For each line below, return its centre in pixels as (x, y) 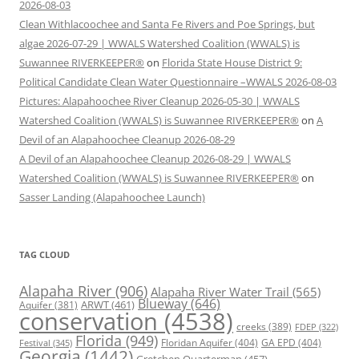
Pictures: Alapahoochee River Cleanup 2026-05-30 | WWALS (159, 101)
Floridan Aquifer (197, 343)
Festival (35, 343)
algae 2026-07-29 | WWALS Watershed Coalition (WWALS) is (159, 44)
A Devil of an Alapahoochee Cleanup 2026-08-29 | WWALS (155, 159)
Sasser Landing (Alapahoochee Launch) (112, 198)
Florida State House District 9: (232, 63)
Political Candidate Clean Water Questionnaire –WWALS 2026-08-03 (178, 82)
